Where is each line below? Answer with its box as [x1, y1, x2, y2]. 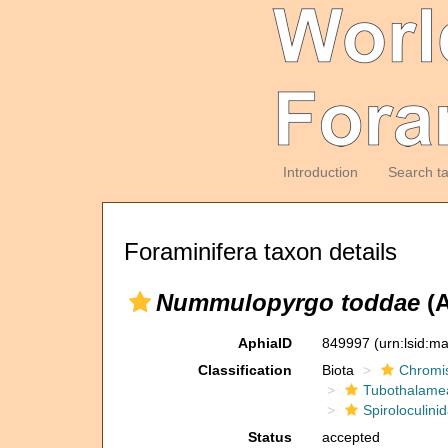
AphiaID [237, 335, 292, 351]
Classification [197, 362, 292, 378]
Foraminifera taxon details [124, 238, 397, 265]
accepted [321, 429, 380, 445]
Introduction [282, 164, 358, 180]
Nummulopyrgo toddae [156, 289, 420, 316]
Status [247, 429, 292, 445]
